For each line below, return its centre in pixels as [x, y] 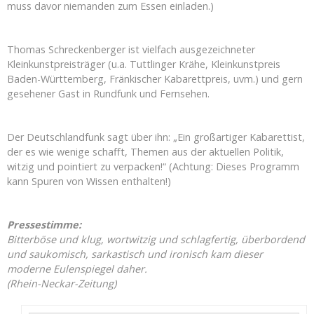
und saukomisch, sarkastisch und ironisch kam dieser [135, 254]
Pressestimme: [44, 225]
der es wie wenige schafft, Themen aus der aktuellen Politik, [145, 152]
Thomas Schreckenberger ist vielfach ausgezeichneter [131, 50]
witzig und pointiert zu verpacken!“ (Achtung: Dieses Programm [153, 167]
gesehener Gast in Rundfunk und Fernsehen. [108, 94]
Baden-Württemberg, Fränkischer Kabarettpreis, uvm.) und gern [155, 79]
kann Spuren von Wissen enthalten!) [89, 182]
